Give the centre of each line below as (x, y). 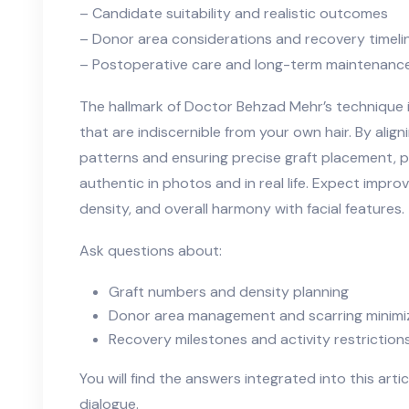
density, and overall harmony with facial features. (242, 209)
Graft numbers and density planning (229, 292)
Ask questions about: (151, 251)
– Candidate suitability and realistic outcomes (234, 14)
